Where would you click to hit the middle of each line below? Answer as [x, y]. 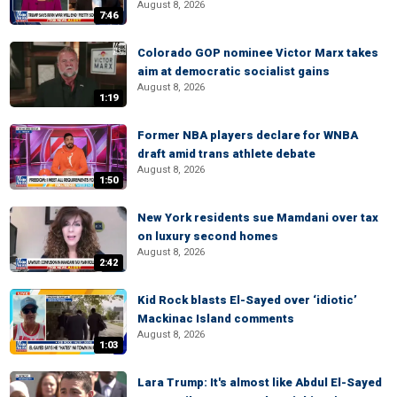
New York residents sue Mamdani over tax [258, 218]
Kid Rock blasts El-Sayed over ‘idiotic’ [247, 300]
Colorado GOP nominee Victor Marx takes [258, 53]
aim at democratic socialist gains [234, 71]
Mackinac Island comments [216, 319]
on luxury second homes [208, 236]
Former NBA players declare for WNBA [248, 135]
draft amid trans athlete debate [226, 154]
